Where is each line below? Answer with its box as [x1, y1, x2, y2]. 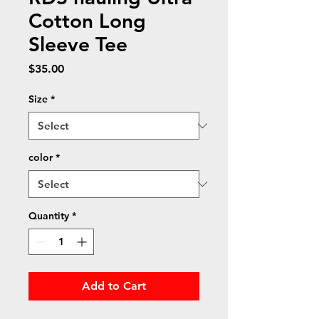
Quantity [28, 209, 69, 222]
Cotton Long [28, 9, 146, 33]
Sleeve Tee [28, 32, 127, 56]
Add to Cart [82, 279, 146, 293]
